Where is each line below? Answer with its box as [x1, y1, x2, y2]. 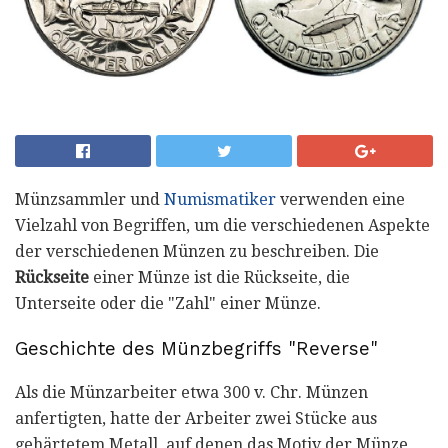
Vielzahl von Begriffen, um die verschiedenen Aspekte [15, 215, 430, 235]
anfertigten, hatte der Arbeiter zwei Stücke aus [15, 409, 377, 429]
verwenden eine [276, 189, 405, 209]
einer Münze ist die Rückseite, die [89, 267, 350, 287]
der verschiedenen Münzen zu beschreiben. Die [15, 241, 379, 261]
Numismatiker [164, 189, 276, 209]
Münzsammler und [15, 189, 164, 209]
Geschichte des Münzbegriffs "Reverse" [15, 337, 378, 360]
